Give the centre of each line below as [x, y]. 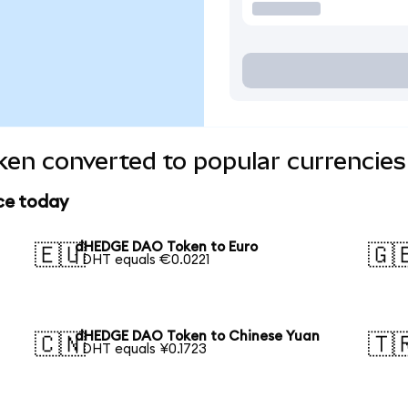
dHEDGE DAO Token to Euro [167, 248]
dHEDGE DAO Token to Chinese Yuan [198, 337]
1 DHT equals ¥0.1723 [141, 350]
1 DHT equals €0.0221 [143, 260]
